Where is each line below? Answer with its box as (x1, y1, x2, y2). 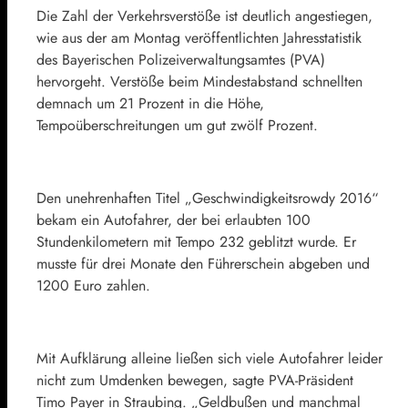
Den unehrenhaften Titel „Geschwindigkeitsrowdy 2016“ (36, 187, 379, 209)
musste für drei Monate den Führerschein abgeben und (36, 252, 370, 274)
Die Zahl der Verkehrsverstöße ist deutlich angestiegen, (36, 5, 372, 26)
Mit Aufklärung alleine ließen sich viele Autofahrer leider (36, 347, 382, 369)
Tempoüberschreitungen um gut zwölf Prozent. (36, 114, 318, 136)
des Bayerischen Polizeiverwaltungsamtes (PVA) (36, 48, 325, 70)
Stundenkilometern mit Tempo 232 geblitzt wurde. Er (36, 230, 356, 252)
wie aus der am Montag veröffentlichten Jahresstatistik (36, 26, 362, 48)
